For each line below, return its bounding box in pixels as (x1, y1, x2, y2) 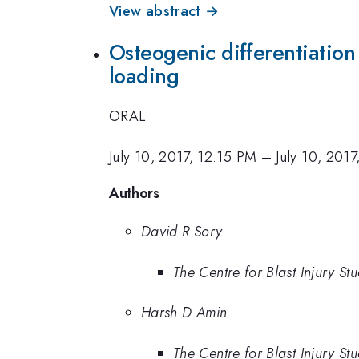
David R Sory (141, 221, 223, 243)
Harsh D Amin (141, 302, 228, 324)
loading (109, 59, 179, 91)
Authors (109, 183, 159, 204)
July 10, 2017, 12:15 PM (109, 146, 257, 167)
